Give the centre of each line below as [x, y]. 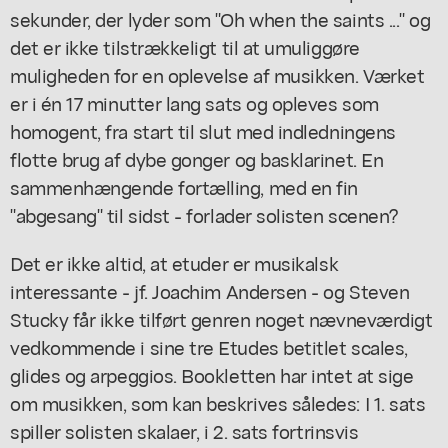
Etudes [248, 346]
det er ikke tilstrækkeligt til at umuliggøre [185, 46]
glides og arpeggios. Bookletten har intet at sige [212, 374]
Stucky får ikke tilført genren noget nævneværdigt [221, 318]
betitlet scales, [343, 346]
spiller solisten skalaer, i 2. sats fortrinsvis [184, 430]
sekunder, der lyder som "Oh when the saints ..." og [220, 18]
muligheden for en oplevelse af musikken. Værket [217, 74]
